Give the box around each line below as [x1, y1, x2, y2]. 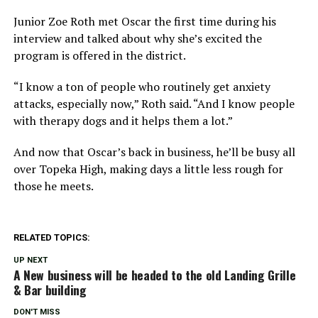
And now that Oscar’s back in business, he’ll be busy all [13, 144, 295, 160]
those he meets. [13, 178, 94, 194]
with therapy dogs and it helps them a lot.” [13, 113, 233, 129]
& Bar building [13, 280, 87, 300]
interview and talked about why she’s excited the [13, 31, 262, 47]
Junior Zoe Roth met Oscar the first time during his [13, 13, 276, 30]
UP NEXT [13, 256, 48, 265]
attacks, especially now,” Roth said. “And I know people [13, 96, 295, 112]
